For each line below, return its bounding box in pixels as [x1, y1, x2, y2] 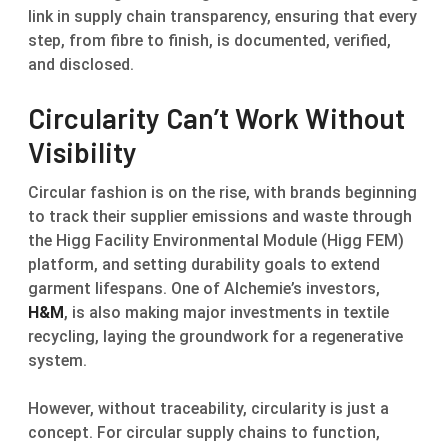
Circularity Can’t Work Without [28, 100, 405, 135]
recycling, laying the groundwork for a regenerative [28, 326, 403, 346]
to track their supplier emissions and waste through [28, 206, 412, 226]
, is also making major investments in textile [64, 302, 389, 322]
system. [28, 350, 87, 370]
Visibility [28, 134, 137, 169]
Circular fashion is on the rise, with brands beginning [28, 182, 417, 202]
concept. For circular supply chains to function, [28, 422, 380, 442]
